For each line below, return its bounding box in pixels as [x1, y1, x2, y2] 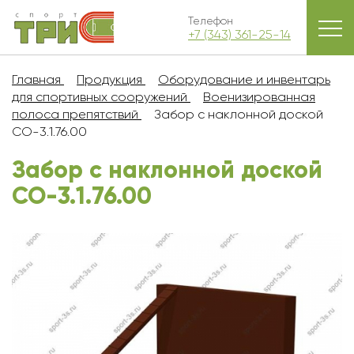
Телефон [188, 13, 233, 27]
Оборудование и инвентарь [158, 72, 330, 87]
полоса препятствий [12, 107, 138, 122]
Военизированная [203, 89, 315, 104]
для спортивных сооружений [12, 89, 187, 104]
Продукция [77, 72, 142, 87]
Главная [12, 72, 61, 87]
